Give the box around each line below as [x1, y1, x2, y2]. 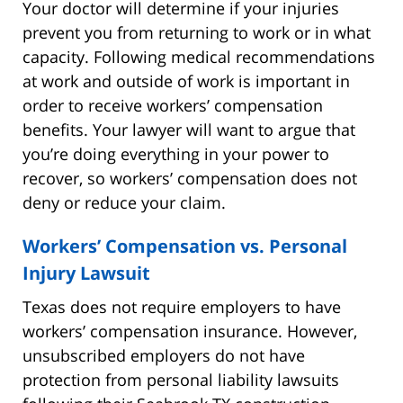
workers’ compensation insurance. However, [22, 319, 357, 342]
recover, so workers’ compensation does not [22, 166, 357, 189]
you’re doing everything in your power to [22, 142, 329, 165]
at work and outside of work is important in [22, 69, 350, 92]
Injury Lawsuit [22, 260, 150, 285]
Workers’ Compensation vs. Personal [22, 233, 347, 258]
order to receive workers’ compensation [22, 94, 323, 116]
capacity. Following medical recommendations [22, 45, 375, 67]
